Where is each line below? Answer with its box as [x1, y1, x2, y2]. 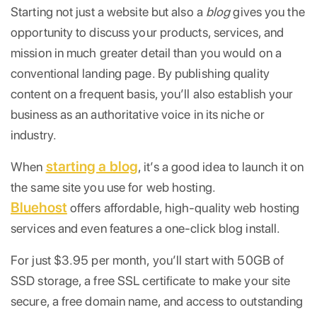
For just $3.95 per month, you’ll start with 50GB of [11, 252, 284, 267]
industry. [11, 127, 57, 142]
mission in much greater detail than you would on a [11, 45, 282, 60]
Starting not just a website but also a [11, 4, 206, 19]
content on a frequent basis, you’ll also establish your [11, 86, 294, 101]
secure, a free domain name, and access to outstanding [11, 293, 304, 309]
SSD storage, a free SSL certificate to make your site [11, 272, 291, 288]
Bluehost [11, 198, 67, 216]
